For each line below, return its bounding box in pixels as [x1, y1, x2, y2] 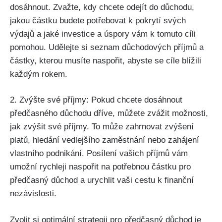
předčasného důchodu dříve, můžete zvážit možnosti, [10, 109, 208, 118]
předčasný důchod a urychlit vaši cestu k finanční [10, 175, 194, 185]
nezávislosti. [10, 189, 56, 199]
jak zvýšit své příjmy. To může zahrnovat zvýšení [10, 122, 194, 132]
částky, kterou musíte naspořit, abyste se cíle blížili [10, 55, 201, 65]
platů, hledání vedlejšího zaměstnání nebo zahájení [10, 135, 199, 145]
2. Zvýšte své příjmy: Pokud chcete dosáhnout [10, 95, 182, 105]
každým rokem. [10, 69, 67, 79]
